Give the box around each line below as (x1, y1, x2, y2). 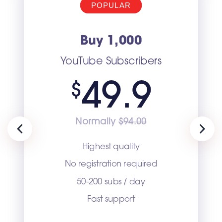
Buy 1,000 (80, 35, 142, 48)
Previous (19, 130, 50, 138)
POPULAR (91, 1, 131, 9)
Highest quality (82, 143, 140, 151)
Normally (75, 117, 118, 127)
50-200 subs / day (76, 177, 146, 186)
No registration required (64, 160, 158, 169)
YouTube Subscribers (60, 56, 162, 67)
